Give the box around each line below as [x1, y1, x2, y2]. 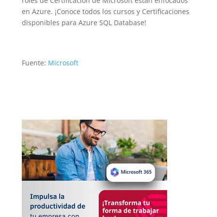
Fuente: [21, 58, 48, 67]
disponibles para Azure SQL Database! [21, 17, 146, 27]
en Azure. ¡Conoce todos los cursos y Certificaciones [21, 6, 189, 16]
